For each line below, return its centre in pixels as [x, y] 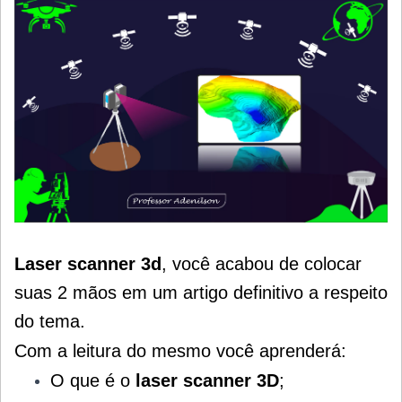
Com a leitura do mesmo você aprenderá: [180, 350]
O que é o [93, 380]
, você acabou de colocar [262, 263]
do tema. [50, 321]
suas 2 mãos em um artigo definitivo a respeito [201, 292]
